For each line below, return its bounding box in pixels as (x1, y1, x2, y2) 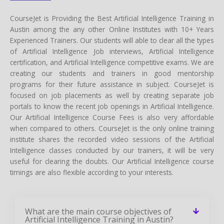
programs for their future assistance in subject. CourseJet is (10, 79, 214, 89)
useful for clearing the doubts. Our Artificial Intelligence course (10, 156, 214, 166)
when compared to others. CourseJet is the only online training (10, 123, 214, 133)
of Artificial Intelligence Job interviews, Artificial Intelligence (10, 46, 214, 56)
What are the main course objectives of (25, 205, 171, 217)
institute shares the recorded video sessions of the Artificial (10, 134, 214, 144)
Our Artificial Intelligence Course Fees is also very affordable (10, 112, 214, 122)
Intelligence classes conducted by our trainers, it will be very (10, 145, 214, 155)
